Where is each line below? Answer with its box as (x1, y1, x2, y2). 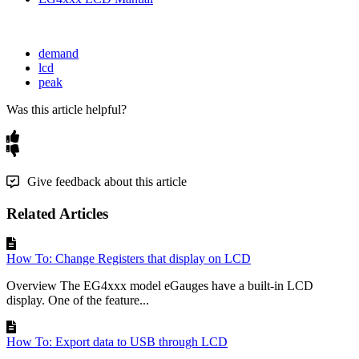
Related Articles (6, 204, 108, 222)
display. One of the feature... (6, 293, 149, 308)
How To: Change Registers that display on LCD (6, 252, 251, 266)
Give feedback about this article (27, 175, 187, 188)
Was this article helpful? (6, 103, 127, 116)
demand (38, 46, 79, 60)
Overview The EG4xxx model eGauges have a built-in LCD (6, 279, 313, 293)
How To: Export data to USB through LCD (6, 335, 228, 349)
